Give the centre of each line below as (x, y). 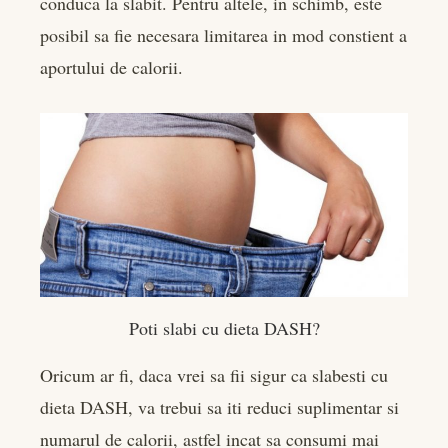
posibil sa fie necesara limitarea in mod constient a (223, 35)
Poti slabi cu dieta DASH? (224, 328)
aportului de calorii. (111, 67)
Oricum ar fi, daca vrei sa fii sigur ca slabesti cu (214, 375)
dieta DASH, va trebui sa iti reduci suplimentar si (219, 407)
